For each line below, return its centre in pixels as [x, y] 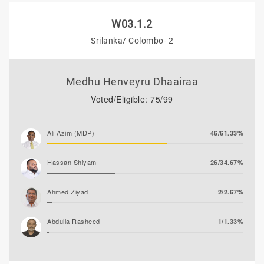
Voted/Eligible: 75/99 [132, 99]
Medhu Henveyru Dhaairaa [132, 82]
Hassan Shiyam [72, 162]
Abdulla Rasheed [74, 221]
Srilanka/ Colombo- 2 [132, 41]
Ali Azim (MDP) [71, 133]
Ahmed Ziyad [68, 192]
